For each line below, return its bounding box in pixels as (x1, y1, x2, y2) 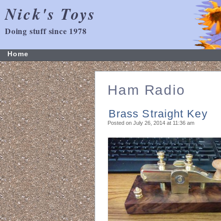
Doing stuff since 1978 (5, 25, 87, 37)
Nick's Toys (5, 2, 96, 25)
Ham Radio (107, 82, 186, 98)
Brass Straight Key (108, 107, 208, 120)
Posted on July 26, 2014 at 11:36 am (107, 119, 194, 126)
